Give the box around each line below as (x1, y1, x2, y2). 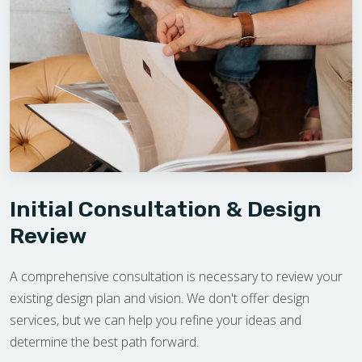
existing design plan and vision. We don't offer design (10, 289, 309, 308)
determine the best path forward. (10, 333, 199, 351)
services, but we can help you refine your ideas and (10, 311, 301, 330)
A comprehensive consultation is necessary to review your (10, 267, 343, 286)
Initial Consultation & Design (10, 196, 322, 223)
